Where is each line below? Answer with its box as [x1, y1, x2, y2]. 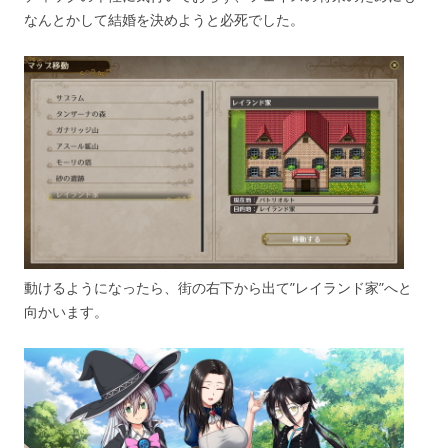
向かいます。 [24, 301, 108, 321]
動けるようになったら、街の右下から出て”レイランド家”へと [24, 277, 412, 297]
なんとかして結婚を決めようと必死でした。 [24, 10, 304, 30]
